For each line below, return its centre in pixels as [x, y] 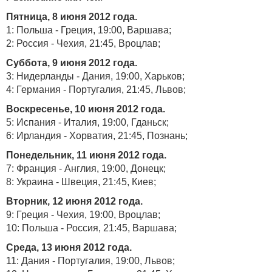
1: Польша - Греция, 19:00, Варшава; [89, 30]
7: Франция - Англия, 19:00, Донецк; [86, 168]
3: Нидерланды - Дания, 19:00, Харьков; [95, 76]
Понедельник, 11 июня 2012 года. [86, 155]
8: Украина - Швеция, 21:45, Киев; [81, 182]
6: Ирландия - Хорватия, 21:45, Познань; [97, 136]
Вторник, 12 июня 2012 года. [74, 201]
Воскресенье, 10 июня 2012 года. [86, 109]
